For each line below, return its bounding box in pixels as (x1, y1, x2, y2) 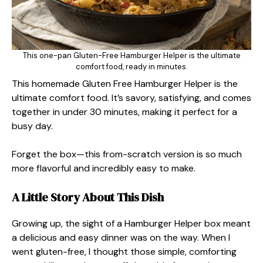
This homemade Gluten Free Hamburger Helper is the (12, 77, 238, 90)
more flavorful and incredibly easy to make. (12, 162, 195, 174)
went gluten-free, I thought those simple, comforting (12, 245, 237, 258)
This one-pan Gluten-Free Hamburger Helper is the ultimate (22, 50, 241, 60)
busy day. (12, 120, 53, 132)
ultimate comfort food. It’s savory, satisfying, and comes (12, 92, 251, 104)
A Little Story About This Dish (12, 189, 164, 205)
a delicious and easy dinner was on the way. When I (12, 231, 230, 244)
